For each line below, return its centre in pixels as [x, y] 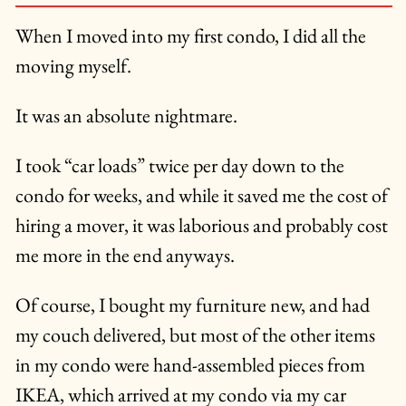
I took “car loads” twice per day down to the [179, 166]
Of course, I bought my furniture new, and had [192, 305]
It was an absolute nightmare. [126, 116]
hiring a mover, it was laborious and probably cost [201, 226]
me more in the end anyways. [125, 256]
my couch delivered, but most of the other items [195, 335]
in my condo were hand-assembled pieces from [190, 365]
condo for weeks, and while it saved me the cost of [201, 196]
